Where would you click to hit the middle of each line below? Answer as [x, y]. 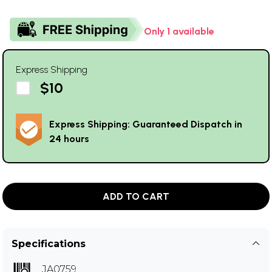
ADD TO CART [136, 197]
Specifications [49, 244]
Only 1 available [179, 32]
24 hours [69, 139]
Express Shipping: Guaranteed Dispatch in [146, 124]
